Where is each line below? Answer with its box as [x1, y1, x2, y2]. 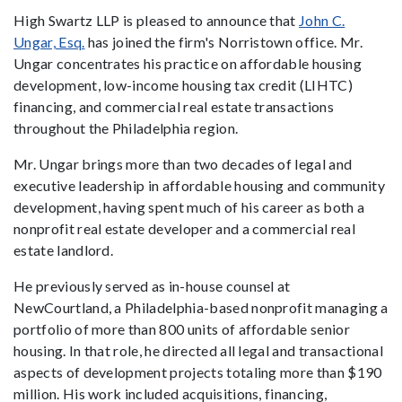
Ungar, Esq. [13, 32, 85, 50]
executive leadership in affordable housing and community [13, 176, 385, 194]
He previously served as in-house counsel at [13, 276, 291, 294]
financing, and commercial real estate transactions [13, 97, 335, 115]
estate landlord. [13, 240, 114, 258]
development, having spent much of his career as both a [13, 197, 365, 215]
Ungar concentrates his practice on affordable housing [13, 54, 362, 72]
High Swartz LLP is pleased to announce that [13, 11, 300, 29]
